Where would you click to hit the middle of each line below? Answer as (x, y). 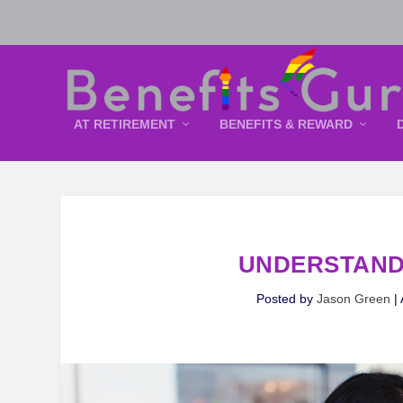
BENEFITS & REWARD (287, 124)
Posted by (286, 299)
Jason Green (353, 299)
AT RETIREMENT (125, 124)
